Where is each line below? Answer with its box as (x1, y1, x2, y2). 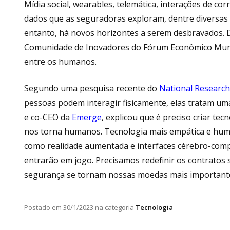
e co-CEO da (24, 111, 72, 123)
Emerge (72, 111, 102, 123)
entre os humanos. (24, 55, 99, 67)
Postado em (24, 202, 62, 212)
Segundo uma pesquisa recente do (24, 82, 159, 94)
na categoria (93, 202, 134, 212)
